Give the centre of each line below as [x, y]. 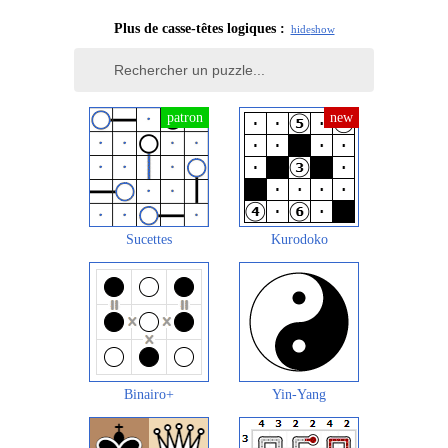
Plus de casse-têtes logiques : [199, 29]
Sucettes [149, 240]
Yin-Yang [299, 395]
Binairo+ [149, 395]
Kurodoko [299, 240]
